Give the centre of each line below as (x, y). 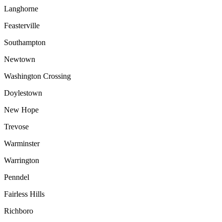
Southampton (25, 42)
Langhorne (21, 8)
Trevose (16, 126)
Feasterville (22, 25)
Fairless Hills (24, 194)
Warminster (22, 143)
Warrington (22, 160)
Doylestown (23, 93)
